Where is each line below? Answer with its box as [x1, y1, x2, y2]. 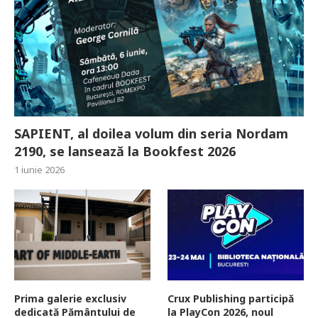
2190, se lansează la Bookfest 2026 [14, 142, 236, 160]
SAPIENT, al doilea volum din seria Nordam [14, 124, 288, 142]
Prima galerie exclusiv [14, 291, 126, 305]
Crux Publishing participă [168, 291, 295, 305]
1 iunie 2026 [14, 163, 65, 176]
